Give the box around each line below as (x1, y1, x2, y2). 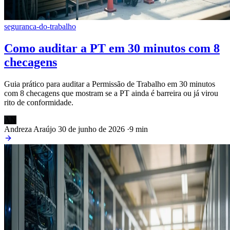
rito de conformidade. (4, 98, 73, 107)
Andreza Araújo (4, 124, 56, 133)
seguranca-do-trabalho (4, 22, 76, 31)
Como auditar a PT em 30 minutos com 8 (4, 41, 220, 55)
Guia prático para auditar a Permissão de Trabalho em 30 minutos (4, 79, 215, 88)
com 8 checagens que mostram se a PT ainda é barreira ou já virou (4, 88, 218, 98)
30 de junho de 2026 (58, 124, 125, 133)
